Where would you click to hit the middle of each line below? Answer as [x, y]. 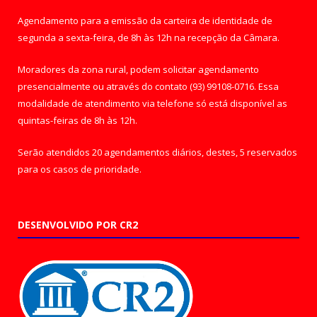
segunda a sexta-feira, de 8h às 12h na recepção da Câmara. [149, 37]
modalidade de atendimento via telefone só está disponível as [152, 103]
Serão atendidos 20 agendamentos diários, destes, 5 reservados [157, 152]
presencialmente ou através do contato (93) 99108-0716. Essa [148, 86]
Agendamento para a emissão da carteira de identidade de [145, 20]
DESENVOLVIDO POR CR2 [78, 224]
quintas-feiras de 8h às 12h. [77, 120]
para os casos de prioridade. [80, 169]
